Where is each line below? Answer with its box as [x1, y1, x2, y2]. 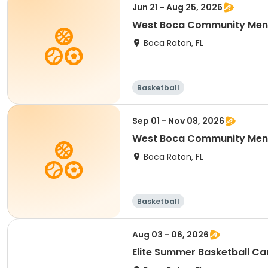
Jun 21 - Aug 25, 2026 [132, 1, 223, 13]
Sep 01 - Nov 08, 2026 [132, 115, 224, 127]
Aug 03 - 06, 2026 [132, 229, 209, 240]
